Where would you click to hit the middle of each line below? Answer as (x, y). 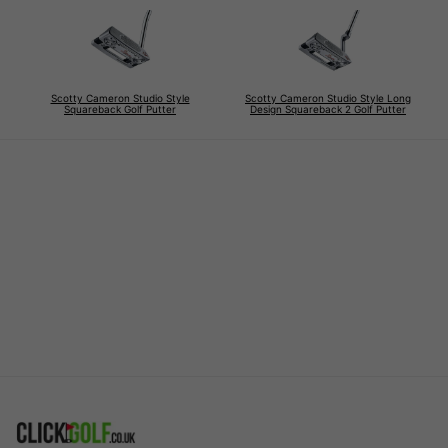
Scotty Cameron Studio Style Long (328, 97)
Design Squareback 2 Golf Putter (328, 108)
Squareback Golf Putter (120, 108)
